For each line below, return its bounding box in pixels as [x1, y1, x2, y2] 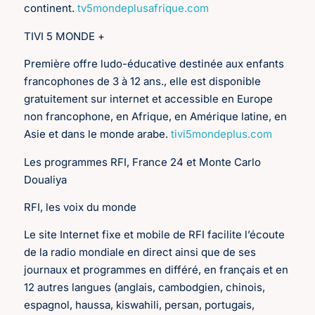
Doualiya [24, 172, 67, 186]
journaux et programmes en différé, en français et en [24, 263, 289, 277]
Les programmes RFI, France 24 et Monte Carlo [24, 155, 262, 169]
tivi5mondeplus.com [171, 127, 273, 141]
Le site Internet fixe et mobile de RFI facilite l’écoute [24, 228, 285, 242]
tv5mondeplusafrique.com [77, 1, 210, 15]
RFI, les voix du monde [24, 200, 137, 214]
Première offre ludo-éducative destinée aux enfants [24, 57, 285, 71]
